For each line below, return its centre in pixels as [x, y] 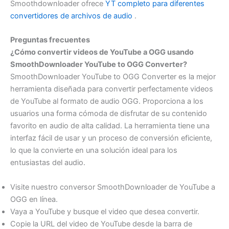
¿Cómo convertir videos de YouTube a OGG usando [102, 52]
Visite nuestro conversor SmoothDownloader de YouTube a [113, 187]
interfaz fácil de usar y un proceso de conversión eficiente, [111, 138]
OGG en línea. [34, 199]
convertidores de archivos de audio [71, 16]
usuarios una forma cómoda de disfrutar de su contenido [109, 114]
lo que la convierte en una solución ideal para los [94, 151]
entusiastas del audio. [48, 163]
